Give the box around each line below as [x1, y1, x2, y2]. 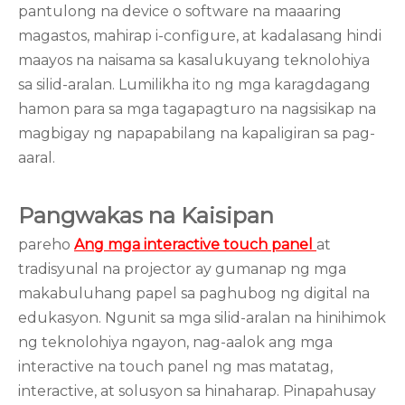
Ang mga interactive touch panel [74, 236, 316, 253]
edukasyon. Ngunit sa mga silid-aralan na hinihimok [18, 309, 386, 326]
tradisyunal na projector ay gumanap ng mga [18, 260, 346, 278]
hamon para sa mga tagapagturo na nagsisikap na [18, 100, 376, 118]
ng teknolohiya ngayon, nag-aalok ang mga [18, 334, 333, 351]
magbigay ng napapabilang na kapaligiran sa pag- [18, 125, 375, 142]
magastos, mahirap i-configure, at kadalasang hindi [18, 27, 381, 44]
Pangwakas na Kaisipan [18, 202, 274, 229]
